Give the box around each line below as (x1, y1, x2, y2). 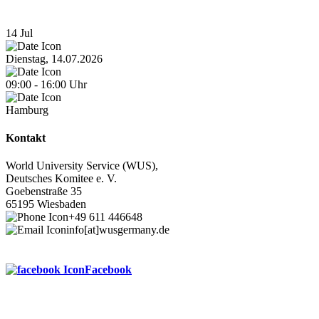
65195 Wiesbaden (6, 198, 89, 211)
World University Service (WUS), (6, 159, 161, 172)
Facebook (85, 263, 132, 276)
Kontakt (6, 132, 46, 145)
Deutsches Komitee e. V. (6, 172, 120, 185)
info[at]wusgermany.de (66, 224, 169, 236)
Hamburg (6, 103, 48, 116)
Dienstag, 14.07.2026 (6, 52, 103, 65)
